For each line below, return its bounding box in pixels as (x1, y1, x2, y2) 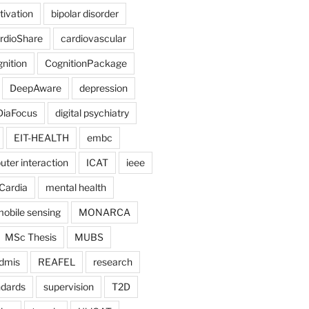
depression (79, 81, 128, 94)
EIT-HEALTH (13, 131, 69, 143)
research (92, 255, 132, 268)
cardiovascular (60, 32, 126, 44)
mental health (45, 181, 106, 193)
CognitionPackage (44, 57, 127, 69)
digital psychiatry (54, 106, 129, 119)
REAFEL (37, 255, 75, 268)
